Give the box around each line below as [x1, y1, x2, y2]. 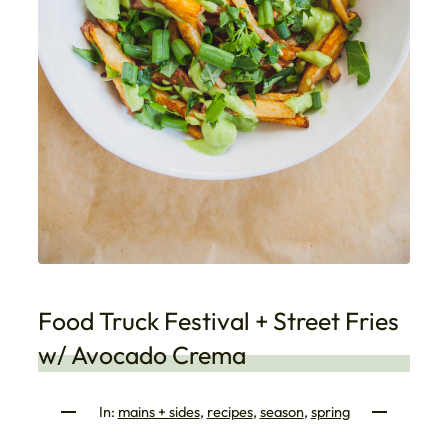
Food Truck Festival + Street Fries [38, 305, 399, 337]
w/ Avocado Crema [38, 339, 246, 371]
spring [310, 402, 350, 422]
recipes [206, 402, 253, 422]
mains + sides [117, 402, 200, 422]
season [259, 402, 304, 422]
